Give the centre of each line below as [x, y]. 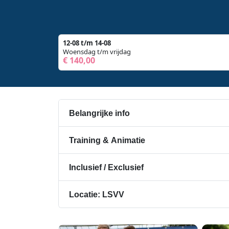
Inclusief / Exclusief [106, 167]
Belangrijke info [99, 113]
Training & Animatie [107, 140]
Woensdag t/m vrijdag [97, 52]
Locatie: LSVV [97, 194]
